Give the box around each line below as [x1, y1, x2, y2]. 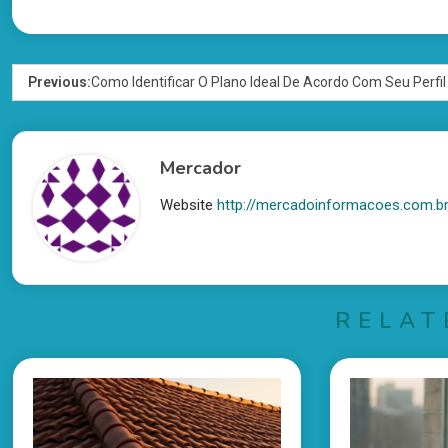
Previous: [28, 74, 91, 91]
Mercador [160, 156, 242, 181]
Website [160, 196, 214, 215]
